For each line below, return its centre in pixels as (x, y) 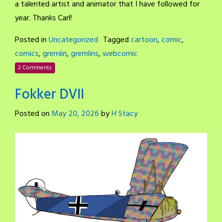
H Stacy (125, 114)
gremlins (85, 54)
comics (27, 54)
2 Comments (35, 68)
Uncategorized (73, 40)
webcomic (120, 54)
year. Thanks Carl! (43, 19)
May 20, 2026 (75, 114)
